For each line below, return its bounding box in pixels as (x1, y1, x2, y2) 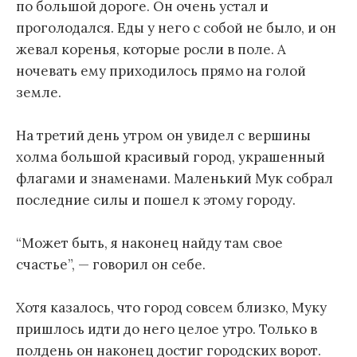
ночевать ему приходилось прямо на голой (16, 61, 306, 80)
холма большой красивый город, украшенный (16, 147, 325, 166)
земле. (16, 83, 61, 101)
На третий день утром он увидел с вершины (16, 126, 311, 144)
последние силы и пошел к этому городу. (16, 190, 296, 209)
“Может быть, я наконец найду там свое (16, 234, 283, 253)
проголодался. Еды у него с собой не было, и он (16, 18, 336, 37)
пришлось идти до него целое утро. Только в (16, 320, 317, 339)
